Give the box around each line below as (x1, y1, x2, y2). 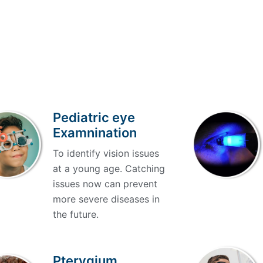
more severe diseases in (52, 193, 160, 205)
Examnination (52, 125, 137, 140)
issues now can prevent (52, 178, 157, 190)
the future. (52, 208, 99, 220)
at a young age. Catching (52, 163, 165, 174)
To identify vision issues (52, 147, 159, 159)
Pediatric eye (52, 110, 135, 125)
